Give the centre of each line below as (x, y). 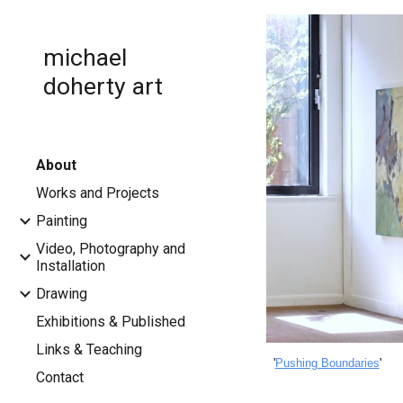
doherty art (103, 86)
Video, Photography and (111, 249)
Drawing (62, 294)
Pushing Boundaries (327, 363)
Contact (60, 377)
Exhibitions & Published (111, 322)
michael (85, 58)
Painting (62, 221)
